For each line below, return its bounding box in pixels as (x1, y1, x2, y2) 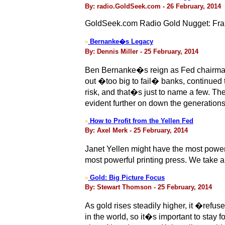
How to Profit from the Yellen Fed (88, 117, 193, 125)
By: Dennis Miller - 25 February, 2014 (85, 48, 198, 55)
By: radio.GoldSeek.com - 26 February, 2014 (85, 3, 221, 10)
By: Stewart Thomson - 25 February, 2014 (85, 183, 212, 191)
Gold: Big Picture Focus (88, 174, 165, 181)
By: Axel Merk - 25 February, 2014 (85, 127, 188, 134)
